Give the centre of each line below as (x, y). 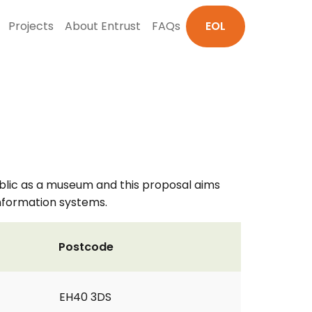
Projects (31, 26)
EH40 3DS (85, 297)
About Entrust (103, 26)
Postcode (86, 247)
